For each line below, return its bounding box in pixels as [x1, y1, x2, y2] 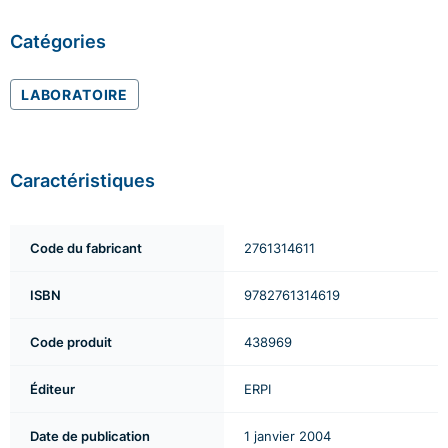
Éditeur [30, 380, 75, 399]
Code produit [30, 333, 112, 352]
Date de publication [30, 427, 150, 446]
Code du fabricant [30, 239, 142, 258]
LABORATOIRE [21, 84, 129, 105]
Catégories [10, 28, 106, 55]
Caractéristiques [10, 167, 155, 194]
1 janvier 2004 [244, 427, 331, 446]
